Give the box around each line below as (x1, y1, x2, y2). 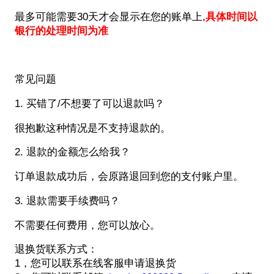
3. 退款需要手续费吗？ (14, 194, 120, 207)
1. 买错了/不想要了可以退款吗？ (14, 97, 165, 109)
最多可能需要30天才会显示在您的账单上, (14, 10, 206, 23)
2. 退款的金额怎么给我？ (14, 146, 130, 158)
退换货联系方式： (14, 243, 98, 256)
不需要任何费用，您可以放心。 (14, 219, 160, 231)
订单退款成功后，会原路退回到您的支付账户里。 (14, 171, 243, 183)
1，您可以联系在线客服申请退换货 (14, 257, 176, 270)
